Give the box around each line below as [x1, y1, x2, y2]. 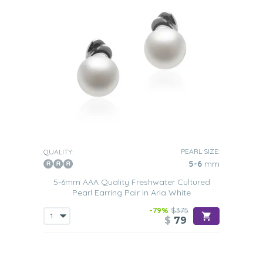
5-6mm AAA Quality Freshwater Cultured [53, 177, 210, 187]
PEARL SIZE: [181, 147, 220, 156]
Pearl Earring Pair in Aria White [72, 187, 191, 198]
